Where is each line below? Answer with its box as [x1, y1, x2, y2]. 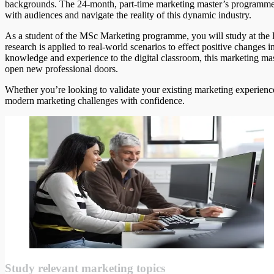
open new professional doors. [5, 63, 120, 74]
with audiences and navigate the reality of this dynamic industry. [5, 9, 254, 20]
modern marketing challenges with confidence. [5, 95, 187, 106]
